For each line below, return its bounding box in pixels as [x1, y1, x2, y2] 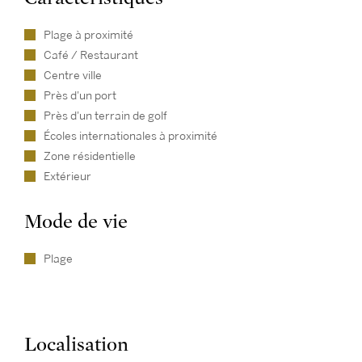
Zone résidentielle [44, 151, 136, 162]
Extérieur [44, 171, 91, 182]
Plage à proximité [44, 30, 133, 40]
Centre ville [44, 70, 102, 81]
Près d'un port [44, 90, 116, 101]
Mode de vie [24, 210, 128, 234]
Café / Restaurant [44, 50, 138, 61]
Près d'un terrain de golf [44, 111, 167, 121]
